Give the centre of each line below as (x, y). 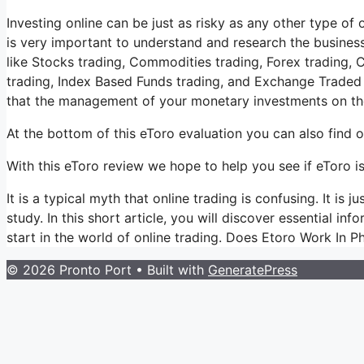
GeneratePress (253, 270)
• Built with (170, 270)
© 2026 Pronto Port (69, 270)
